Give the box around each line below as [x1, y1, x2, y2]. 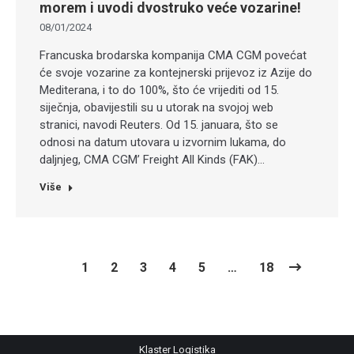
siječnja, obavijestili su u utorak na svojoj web [40, 100, 273, 115]
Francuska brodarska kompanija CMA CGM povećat [40, 48, 307, 63]
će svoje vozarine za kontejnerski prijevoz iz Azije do [40, 66, 312, 81]
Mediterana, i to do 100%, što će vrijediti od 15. [40, 83, 279, 98]
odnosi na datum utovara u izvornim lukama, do [40, 135, 286, 150]
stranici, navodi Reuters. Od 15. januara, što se [40, 118, 278, 133]
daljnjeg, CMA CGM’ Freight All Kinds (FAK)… [40, 153, 265, 168]
